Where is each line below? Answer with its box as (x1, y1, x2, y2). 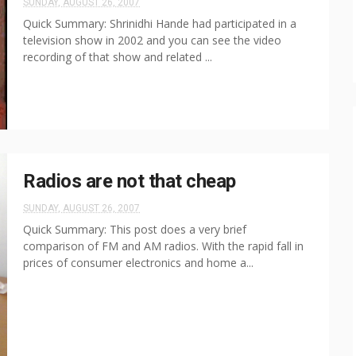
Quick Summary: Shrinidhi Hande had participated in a (23, 16, 296, 31)
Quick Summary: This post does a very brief (23, 222, 246, 237)
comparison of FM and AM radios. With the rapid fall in (23, 238, 304, 253)
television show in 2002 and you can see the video (23, 33, 281, 48)
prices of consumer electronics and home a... (23, 255, 253, 270)
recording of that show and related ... (23, 49, 212, 64)
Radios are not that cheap (23, 170, 236, 192)
